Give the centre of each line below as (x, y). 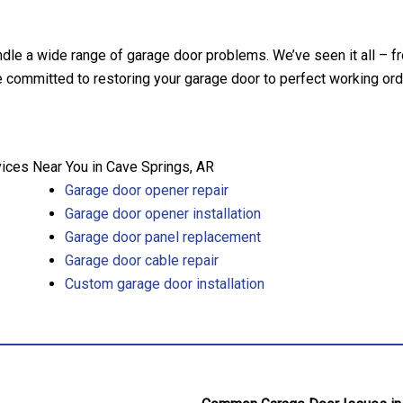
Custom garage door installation (165, 283)
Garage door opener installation (163, 213)
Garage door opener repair (147, 190)
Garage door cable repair (142, 260)
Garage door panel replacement (163, 237)
